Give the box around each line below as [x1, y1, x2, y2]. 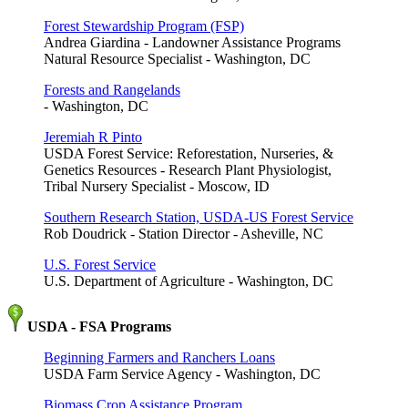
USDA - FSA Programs [24, 318, 171, 334]
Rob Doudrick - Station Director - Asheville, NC [44, 225, 323, 241]
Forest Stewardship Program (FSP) [44, 17, 244, 34]
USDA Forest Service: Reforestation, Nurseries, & [44, 145, 333, 161]
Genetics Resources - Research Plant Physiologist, [44, 161, 331, 178]
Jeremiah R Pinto [44, 128, 142, 145]
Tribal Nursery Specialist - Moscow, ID [44, 178, 270, 194]
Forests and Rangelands [44, 81, 180, 97]
